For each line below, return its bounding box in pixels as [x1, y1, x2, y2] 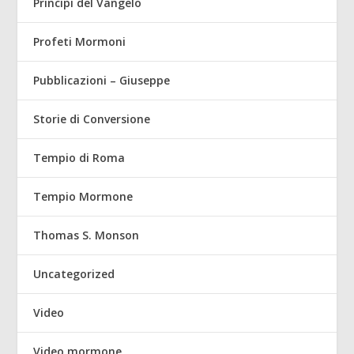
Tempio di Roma [33, 150, 126, 166]
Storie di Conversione [33, 111, 151, 127]
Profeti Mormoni [33, 34, 126, 50]
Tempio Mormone [33, 189, 134, 205]
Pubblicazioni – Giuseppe [33, 73, 171, 88]
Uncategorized [33, 266, 115, 282]
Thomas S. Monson [33, 228, 140, 243]
